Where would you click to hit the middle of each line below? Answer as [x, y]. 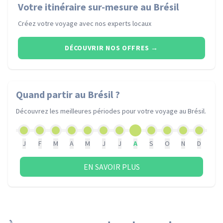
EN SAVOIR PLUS [111, 167]
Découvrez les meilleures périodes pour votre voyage [98, 111]
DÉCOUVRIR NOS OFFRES [107, 48]
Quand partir [45, 94]
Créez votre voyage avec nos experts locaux [85, 23]
